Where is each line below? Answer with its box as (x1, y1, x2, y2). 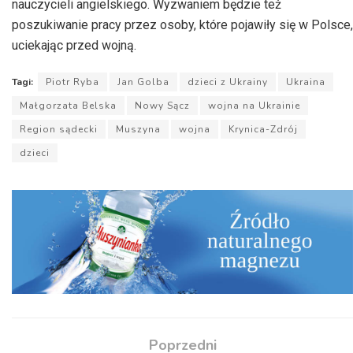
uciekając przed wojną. (12, 38, 136, 54)
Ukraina (286, 76, 325, 89)
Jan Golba (117, 76, 169, 89)
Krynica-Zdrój (229, 123, 298, 136)
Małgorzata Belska (20, 99, 117, 113)
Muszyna (116, 123, 161, 136)
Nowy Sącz (135, 99, 190, 113)
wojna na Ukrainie (208, 99, 300, 113)
